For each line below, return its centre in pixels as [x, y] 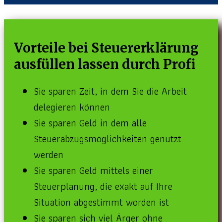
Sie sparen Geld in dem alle [90, 123]
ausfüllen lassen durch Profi [105, 64]
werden [49, 155]
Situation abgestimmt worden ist [103, 202]
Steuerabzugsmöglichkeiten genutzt [108, 139]
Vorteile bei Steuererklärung [106, 48]
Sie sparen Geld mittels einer [93, 171]
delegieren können [72, 107]
